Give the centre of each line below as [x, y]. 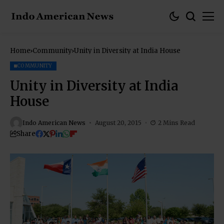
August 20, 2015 [118, 122]
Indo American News [54, 122]
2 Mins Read [176, 122]
